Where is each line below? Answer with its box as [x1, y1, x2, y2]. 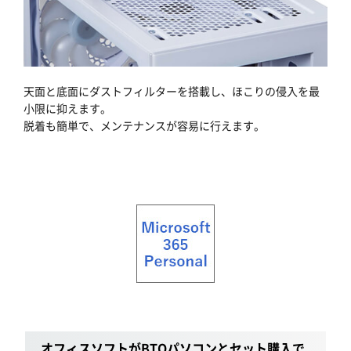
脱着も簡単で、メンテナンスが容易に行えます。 [24, 117, 265, 133]
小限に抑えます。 [24, 100, 111, 116]
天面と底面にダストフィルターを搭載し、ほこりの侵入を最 [24, 82, 320, 99]
